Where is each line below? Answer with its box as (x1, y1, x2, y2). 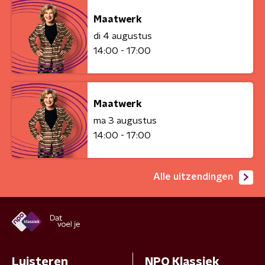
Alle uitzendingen (153, 172, 233, 182)
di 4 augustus (93, 31, 152, 41)
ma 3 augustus (93, 115, 157, 125)
